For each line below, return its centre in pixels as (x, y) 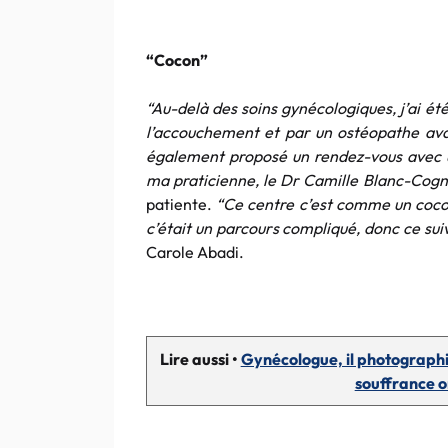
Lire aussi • (200, 359)
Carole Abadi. (195, 252)
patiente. (181, 204)
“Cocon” (177, 60)
